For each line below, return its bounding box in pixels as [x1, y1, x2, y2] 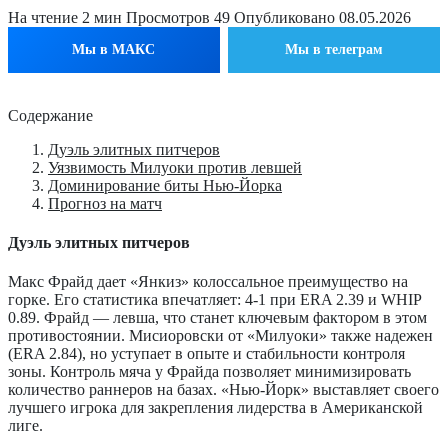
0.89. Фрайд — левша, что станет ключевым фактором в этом [8, 309, 427, 327]
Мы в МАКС [72, 41, 156, 57]
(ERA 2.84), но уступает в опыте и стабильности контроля [8, 345, 405, 363]
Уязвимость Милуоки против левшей [48, 158, 302, 176]
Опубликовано [234, 8, 335, 26]
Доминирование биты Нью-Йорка [48, 176, 282, 194]
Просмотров [126, 8, 210, 26]
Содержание [8, 106, 93, 124]
